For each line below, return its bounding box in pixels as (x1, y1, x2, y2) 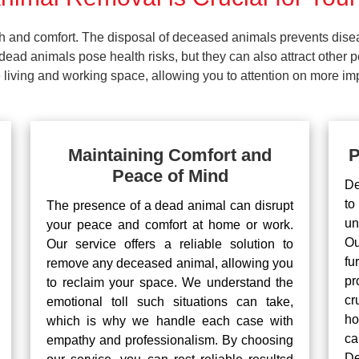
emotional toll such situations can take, (46, 295, 293, 309)
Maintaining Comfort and (68, 145, 272, 165)
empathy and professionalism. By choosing (46, 333, 293, 347)
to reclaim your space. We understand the (46, 276, 293, 289)
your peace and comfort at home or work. (46, 218, 293, 232)
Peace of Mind (111, 166, 228, 186)
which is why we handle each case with (46, 314, 293, 328)
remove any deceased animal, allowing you (46, 256, 293, 270)
